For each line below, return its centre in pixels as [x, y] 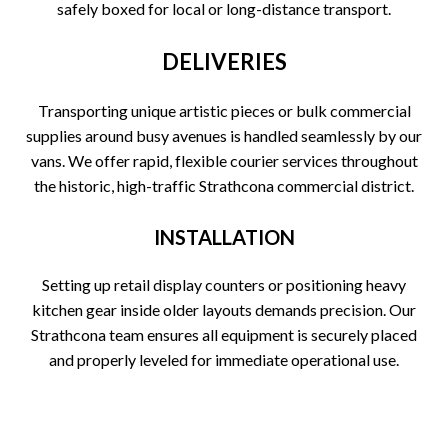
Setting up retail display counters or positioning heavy [224, 284]
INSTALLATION [224, 236]
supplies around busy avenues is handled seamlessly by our [224, 135]
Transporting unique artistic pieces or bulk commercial [224, 110]
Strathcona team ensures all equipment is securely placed [224, 334]
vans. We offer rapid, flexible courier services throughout [224, 160]
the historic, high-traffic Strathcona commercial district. [224, 185]
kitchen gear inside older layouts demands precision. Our [224, 309]
